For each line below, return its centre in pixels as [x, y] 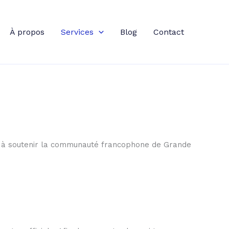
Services [77, 32]
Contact [169, 32]
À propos [27, 32]
